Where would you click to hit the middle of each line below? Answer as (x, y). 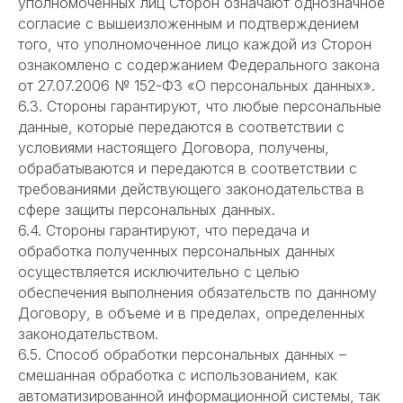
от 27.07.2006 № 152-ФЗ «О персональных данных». (197, 86)
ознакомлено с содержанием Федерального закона (199, 65)
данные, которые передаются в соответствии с (181, 127)
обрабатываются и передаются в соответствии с (188, 169)
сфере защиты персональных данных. (147, 210)
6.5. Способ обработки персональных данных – (182, 355)
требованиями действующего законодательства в (191, 189)
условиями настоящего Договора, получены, (174, 148)
